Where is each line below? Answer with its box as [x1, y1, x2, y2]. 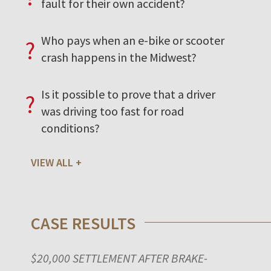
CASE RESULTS [31, 212, 135, 234]
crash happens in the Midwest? [41, 49, 197, 65]
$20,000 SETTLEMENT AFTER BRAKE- [31, 250, 207, 266]
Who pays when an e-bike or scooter [41, 32, 224, 48]
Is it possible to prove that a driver [41, 86, 215, 102]
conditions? [41, 120, 100, 135]
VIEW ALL [31, 155, 73, 169]
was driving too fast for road [41, 103, 184, 119]
